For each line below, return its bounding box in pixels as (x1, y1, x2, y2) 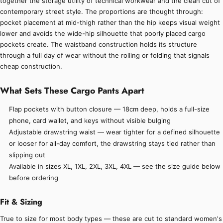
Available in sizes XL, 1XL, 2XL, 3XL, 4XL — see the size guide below (9, 162, 221, 171)
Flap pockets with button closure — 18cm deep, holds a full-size (9, 105, 210, 113)
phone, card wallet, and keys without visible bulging (9, 116, 171, 125)
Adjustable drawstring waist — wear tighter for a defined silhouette (9, 128, 221, 136)
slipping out (9, 151, 46, 159)
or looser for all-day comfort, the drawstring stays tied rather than (9, 139, 216, 148)
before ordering (9, 174, 59, 182)
